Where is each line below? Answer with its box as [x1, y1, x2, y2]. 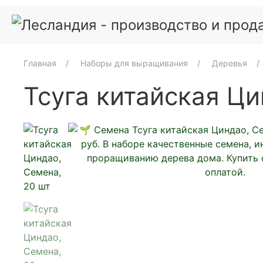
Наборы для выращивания [80, 58, 188, 68]
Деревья [212, 58, 247, 68]
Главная [23, 58, 56, 68]
